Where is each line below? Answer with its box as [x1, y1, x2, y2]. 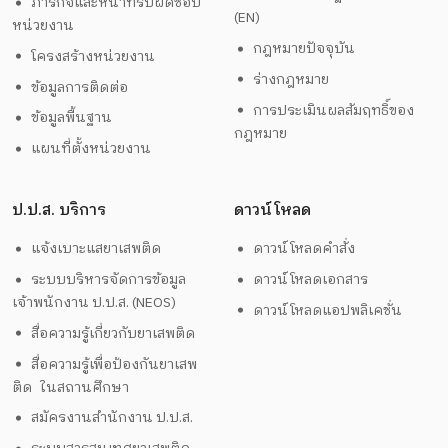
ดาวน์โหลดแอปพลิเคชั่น [253, 298, 403, 322]
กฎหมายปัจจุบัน [253, 37, 356, 61]
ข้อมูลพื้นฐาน [31, 106, 113, 130]
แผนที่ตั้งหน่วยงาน [31, 137, 152, 161]
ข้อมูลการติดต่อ [31, 75, 129, 99]
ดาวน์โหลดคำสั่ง [253, 237, 356, 261]
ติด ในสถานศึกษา [11, 375, 129, 399]
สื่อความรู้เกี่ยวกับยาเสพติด [31, 321, 196, 345]
